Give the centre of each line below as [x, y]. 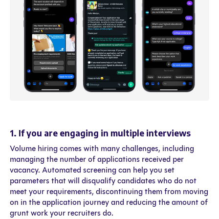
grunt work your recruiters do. [62, 213]
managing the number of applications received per [97, 159]
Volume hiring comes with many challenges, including [102, 149]
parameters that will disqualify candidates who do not [103, 181]
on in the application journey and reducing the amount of [109, 202]
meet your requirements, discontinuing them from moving [109, 192]
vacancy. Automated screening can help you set [92, 170]
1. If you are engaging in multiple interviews [100, 133]
